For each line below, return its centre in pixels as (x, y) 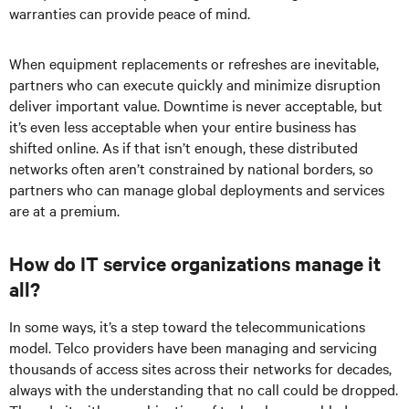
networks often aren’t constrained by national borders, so (191, 168)
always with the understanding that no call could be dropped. (204, 389)
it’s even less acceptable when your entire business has (183, 126)
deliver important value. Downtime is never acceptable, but (196, 105)
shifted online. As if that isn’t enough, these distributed (184, 147)
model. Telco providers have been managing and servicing (193, 347)
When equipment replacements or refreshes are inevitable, (194, 63)
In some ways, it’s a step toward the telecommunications (187, 326)
